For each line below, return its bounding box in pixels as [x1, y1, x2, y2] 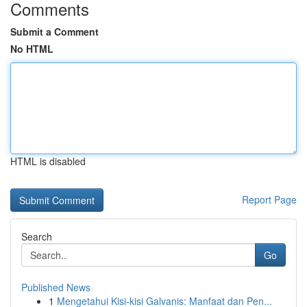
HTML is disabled [10, 154, 86, 168]
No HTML [10, 42, 53, 56]
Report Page [242, 193, 297, 206]
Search [21, 230, 52, 243]
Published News [21, 280, 90, 294]
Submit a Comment [10, 25, 99, 38]
